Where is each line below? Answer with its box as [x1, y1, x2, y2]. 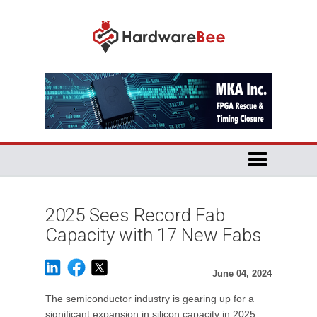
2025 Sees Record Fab [45, 204, 225, 226]
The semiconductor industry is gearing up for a [45, 293, 254, 304]
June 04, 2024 [212, 268, 272, 279]
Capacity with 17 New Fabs [45, 224, 262, 246]
